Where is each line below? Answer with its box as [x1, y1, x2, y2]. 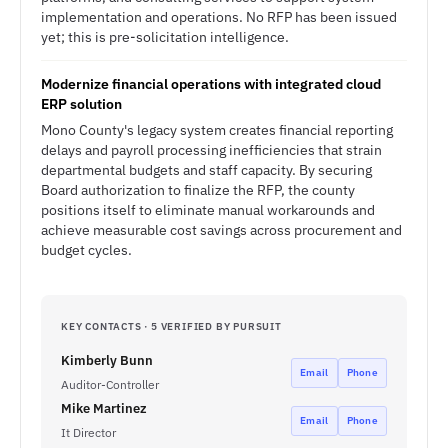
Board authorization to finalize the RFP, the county [41, 181, 355, 199]
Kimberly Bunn [61, 352, 153, 369]
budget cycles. [41, 241, 132, 259]
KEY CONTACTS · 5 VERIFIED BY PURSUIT [61, 320, 282, 333]
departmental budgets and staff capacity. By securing [41, 161, 372, 179]
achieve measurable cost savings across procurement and [41, 221, 402, 239]
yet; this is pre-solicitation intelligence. [41, 28, 289, 46]
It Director [61, 425, 116, 440]
